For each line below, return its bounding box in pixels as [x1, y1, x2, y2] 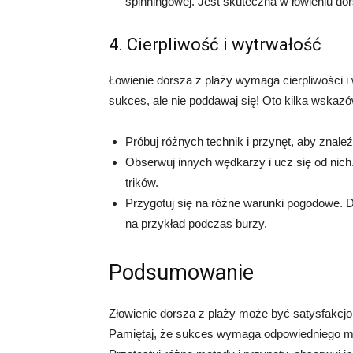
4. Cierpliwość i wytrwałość [109, 34, 321, 54]
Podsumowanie [109, 259, 254, 285]
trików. [125, 175, 158, 189]
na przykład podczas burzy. [125, 216, 267, 230]
